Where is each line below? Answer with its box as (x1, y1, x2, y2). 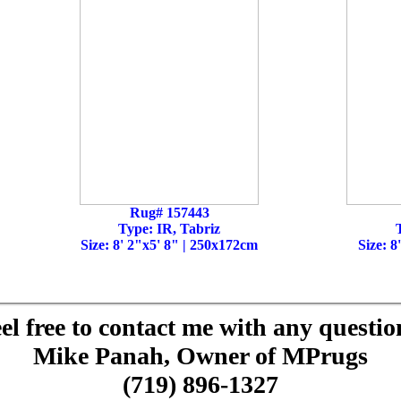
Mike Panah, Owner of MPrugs (33, 342, 368, 370)
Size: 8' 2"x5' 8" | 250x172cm (81, 237, 258, 252)
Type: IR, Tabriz (118, 221, 220, 236)
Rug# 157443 (129, 205, 209, 220)
